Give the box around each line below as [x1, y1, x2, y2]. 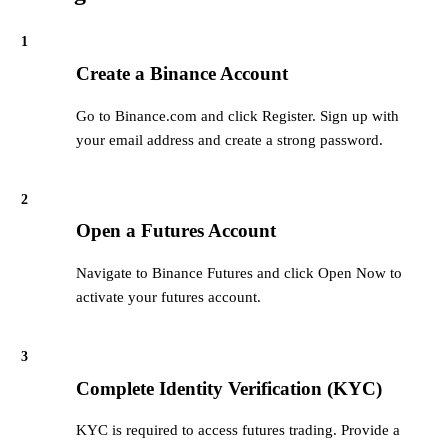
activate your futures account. [76, 289, 261, 306]
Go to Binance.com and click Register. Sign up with [76, 107, 399, 124]
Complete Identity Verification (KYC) [76, 377, 382, 399]
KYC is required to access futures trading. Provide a [76, 422, 400, 439]
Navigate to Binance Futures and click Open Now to [76, 265, 402, 282]
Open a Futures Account [76, 220, 276, 242]
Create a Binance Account [76, 62, 288, 84]
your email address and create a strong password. [76, 131, 383, 148]
